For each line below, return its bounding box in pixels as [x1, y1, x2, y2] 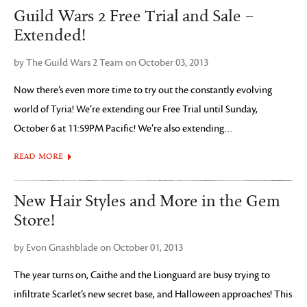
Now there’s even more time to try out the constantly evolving [14, 84, 272, 96]
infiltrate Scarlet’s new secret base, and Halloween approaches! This [14, 288, 292, 300]
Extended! [14, 26, 86, 45]
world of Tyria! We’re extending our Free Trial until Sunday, [14, 103, 258, 115]
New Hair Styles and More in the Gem [14, 192, 280, 211]
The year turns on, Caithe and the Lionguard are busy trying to [14, 269, 270, 281]
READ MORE [14, 152, 63, 161]
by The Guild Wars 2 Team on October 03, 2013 [14, 57, 208, 69]
